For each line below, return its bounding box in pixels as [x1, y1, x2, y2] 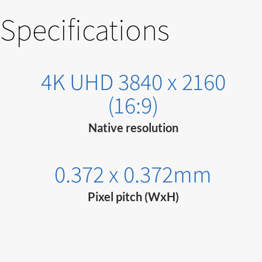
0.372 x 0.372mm [54, 158, 212, 189]
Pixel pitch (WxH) [87, 189, 179, 204]
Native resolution [88, 120, 178, 135]
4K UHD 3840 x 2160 [40, 66, 226, 97]
